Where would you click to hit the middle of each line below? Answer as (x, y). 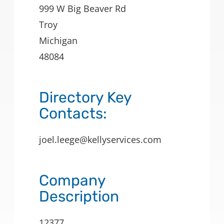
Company (72, 181)
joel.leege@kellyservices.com (100, 140)
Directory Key (85, 98)
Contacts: (73, 114)
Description (79, 197)
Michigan (58, 41)
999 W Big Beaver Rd (82, 9)
